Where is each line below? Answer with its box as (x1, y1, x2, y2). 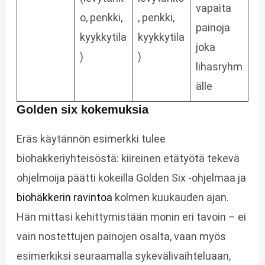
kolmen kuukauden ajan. (112, 190, 229, 203)
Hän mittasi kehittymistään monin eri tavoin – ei (16, 210, 246, 223)
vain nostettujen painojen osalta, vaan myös (16, 230, 226, 243)
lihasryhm (195, 60, 243, 73)
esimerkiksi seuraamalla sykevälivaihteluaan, (16, 249, 231, 262)
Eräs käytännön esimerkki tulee (16, 132, 166, 145)
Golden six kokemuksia (16, 102, 148, 116)
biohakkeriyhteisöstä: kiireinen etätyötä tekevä (16, 151, 240, 164)
